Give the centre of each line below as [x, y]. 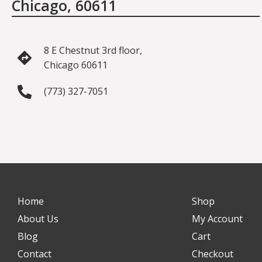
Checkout [212, 254]
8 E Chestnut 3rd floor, [93, 50]
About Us [38, 219]
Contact [35, 254]
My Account [217, 219]
